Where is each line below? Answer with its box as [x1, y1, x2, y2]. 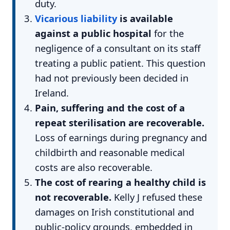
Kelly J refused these [111, 190, 202, 203]
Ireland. [34, 86, 69, 99]
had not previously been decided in [34, 71, 188, 84]
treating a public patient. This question [34, 56, 205, 69]
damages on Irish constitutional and [34, 205, 194, 218]
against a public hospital [34, 26, 151, 40]
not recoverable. [34, 190, 111, 203]
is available [117, 11, 173, 25]
